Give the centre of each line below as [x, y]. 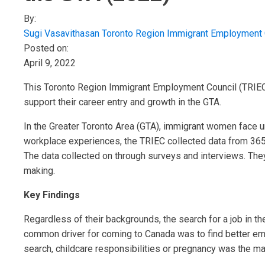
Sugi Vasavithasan [62, 33]
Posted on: [46, 48]
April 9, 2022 [50, 63]
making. [39, 171]
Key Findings [52, 195]
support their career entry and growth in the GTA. [122, 102]
